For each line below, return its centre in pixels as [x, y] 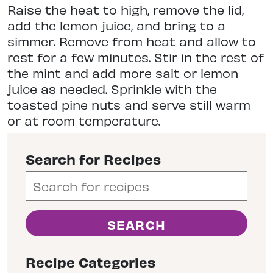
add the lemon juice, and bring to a [116, 26]
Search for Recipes [93, 159]
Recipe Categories [90, 262]
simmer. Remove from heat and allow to [132, 41]
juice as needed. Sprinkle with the [112, 89]
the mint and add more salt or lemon [123, 73]
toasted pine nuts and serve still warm [129, 105]
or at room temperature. [84, 121]
